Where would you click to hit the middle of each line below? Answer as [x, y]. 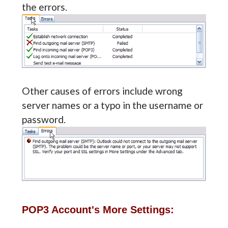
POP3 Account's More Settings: [98, 209]
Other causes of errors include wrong [102, 91]
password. [44, 120]
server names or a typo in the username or [112, 105]
